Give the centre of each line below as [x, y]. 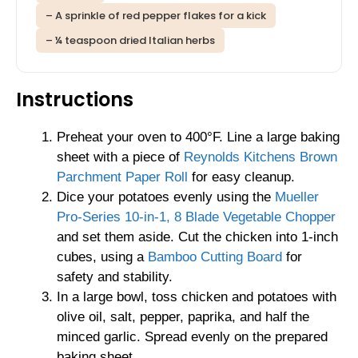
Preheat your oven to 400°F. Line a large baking [198, 137]
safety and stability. [115, 276]
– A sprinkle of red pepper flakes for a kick [156, 15]
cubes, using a [102, 257]
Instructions [75, 99]
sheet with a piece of [120, 157]
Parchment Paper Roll [122, 177]
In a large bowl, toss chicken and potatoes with [197, 296]
